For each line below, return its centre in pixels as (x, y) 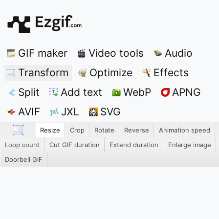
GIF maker (43, 53)
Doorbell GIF (24, 159)
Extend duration (134, 145)
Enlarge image (190, 145)
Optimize (111, 73)
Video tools (116, 53)
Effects (171, 73)
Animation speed (185, 130)
